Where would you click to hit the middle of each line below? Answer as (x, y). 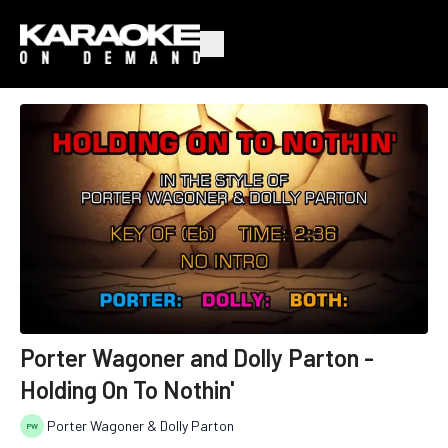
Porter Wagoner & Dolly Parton (140, 426)
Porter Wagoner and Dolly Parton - (197, 357)
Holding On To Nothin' (127, 389)
